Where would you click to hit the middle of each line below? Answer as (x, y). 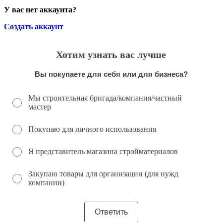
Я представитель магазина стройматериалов (103, 152)
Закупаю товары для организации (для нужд (103, 174)
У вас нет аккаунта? (40, 10)
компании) (46, 183)
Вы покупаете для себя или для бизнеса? (111, 74)
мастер (39, 107)
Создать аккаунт (34, 27)
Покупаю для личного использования (92, 129)
